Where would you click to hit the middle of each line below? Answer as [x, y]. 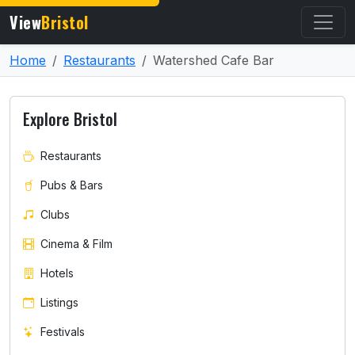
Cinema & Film [76, 244]
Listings [59, 302]
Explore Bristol [70, 119]
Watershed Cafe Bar [214, 60]
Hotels [57, 273]
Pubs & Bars [72, 185]
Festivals [63, 332]
